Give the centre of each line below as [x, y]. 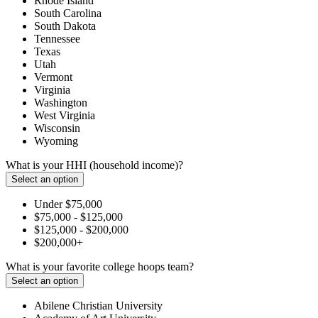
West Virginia [65, 115]
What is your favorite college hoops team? [100, 266]
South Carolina [68, 13]
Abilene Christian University [98, 305]
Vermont [53, 77]
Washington [61, 102]
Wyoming [56, 141]
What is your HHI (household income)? [94, 165]
